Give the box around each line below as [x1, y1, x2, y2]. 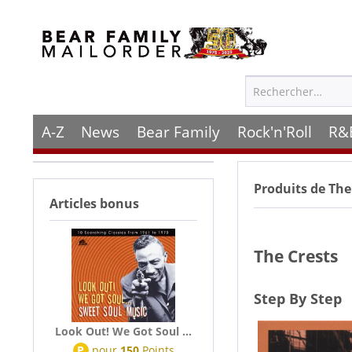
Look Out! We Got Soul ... [55, 324, 192, 339]
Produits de [254, 180, 325, 197]
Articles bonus [49, 195, 139, 212]
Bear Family [136, 121, 220, 142]
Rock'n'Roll [236, 121, 312, 142]
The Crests [254, 245, 338, 267]
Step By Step [254, 289, 342, 308]
